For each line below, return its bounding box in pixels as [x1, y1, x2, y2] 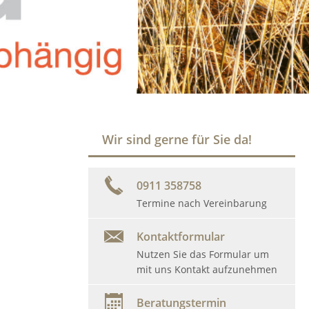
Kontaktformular [137, 229, 225, 244]
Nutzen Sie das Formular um [137, 248, 269, 261]
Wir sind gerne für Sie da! [102, 131, 252, 148]
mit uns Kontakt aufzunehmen [137, 263, 277, 276]
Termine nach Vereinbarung [137, 197, 267, 210]
